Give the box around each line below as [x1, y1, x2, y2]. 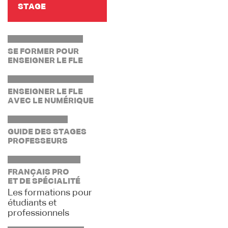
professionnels [8, 209, 69, 218]
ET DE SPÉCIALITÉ [8, 178, 80, 186]
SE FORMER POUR [8, 48, 79, 56]
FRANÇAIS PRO [8, 168, 69, 177]
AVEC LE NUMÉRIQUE [8, 97, 94, 105]
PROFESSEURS [8, 137, 68, 146]
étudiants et [8, 198, 56, 208]
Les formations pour [8, 188, 92, 197]
